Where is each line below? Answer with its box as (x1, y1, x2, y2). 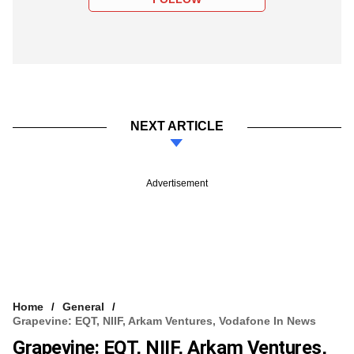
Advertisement (146, 177, 208, 189)
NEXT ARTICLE (130, 119, 224, 133)
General (62, 299, 104, 313)
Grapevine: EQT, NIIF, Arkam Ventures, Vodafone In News (13, 314, 316, 327)
